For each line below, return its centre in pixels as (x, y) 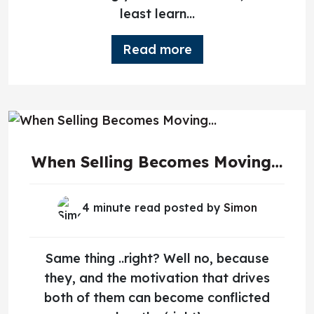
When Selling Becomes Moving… (157, 162)
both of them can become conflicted (157, 297)
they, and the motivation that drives (157, 278)
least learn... (157, 13)
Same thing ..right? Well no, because (157, 258)
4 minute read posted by (152, 207)
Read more (157, 49)
